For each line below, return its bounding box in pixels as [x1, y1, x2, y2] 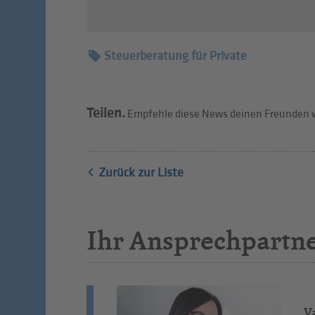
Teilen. [86, 104, 125, 122]
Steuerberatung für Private [103, 48, 247, 63]
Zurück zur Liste [98, 165, 184, 181]
